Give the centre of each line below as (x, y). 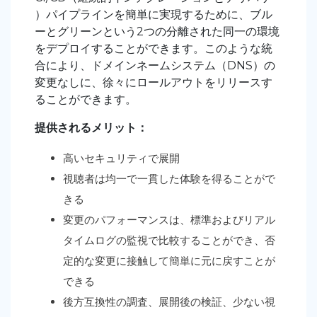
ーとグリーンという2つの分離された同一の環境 (157, 31)
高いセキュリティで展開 (121, 158)
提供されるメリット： (91, 127)
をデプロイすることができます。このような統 (154, 48)
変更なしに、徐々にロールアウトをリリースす (154, 82)
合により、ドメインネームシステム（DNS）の (155, 65)
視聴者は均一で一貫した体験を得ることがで (169, 178)
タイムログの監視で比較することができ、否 (169, 240)
